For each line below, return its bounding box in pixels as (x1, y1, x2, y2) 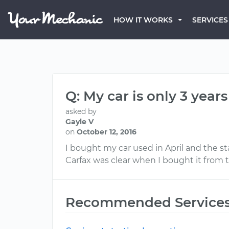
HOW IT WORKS (113, 15, 173, 25)
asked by (65, 107, 97, 116)
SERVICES (192, 15, 228, 25)
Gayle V (65, 117, 94, 126)
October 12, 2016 (77, 127, 136, 136)
